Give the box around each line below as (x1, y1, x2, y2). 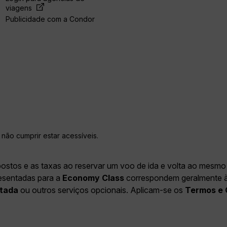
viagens (5, 4, 34, 13)
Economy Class (62, 173, 124, 183)
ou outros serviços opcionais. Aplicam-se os (18, 185, 185, 196)
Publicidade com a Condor (5, 15, 95, 24)
